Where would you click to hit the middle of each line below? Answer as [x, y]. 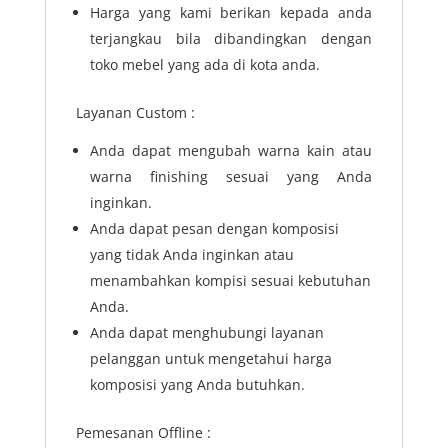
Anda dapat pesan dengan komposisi [214, 228]
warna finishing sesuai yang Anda [231, 176]
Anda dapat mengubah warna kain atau [231, 150]
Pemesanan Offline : [143, 432]
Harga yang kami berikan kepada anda [231, 12]
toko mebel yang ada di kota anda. [204, 64]
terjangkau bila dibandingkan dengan [231, 38]
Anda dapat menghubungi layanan [206, 332]
